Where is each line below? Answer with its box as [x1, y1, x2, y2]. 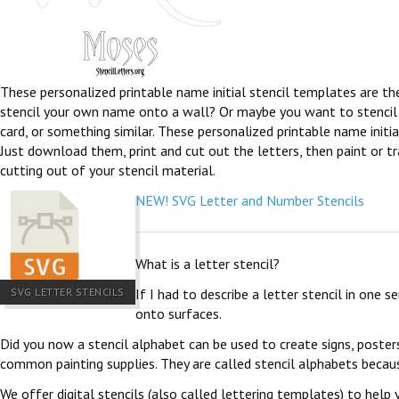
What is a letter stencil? [134, 255, 280, 273]
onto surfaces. [134, 305, 222, 322]
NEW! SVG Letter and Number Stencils [134, 191, 364, 209]
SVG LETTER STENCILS [11, 285, 125, 298]
